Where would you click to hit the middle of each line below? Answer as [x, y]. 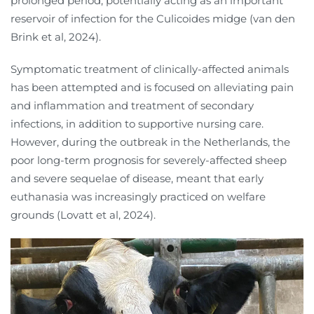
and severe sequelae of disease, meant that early [137, 178]
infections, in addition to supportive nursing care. [137, 123]
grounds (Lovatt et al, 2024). [83, 214]
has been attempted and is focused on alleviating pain [152, 87]
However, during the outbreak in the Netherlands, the [150, 142]
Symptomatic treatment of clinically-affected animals [150, 69]
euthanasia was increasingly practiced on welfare [138, 196]
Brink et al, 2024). [56, 36]
